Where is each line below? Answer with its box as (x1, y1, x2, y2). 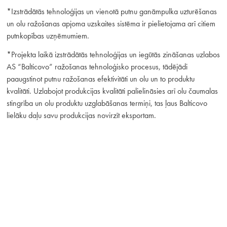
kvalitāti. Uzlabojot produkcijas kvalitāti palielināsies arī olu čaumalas (6, 86, 218, 97)
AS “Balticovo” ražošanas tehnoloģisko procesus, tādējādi (6, 61, 187, 72)
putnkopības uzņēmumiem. (6, 30, 89, 42)
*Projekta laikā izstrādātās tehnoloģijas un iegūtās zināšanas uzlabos (6, 49, 220, 60)
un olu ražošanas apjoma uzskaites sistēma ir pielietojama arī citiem (6, 18, 215, 29)
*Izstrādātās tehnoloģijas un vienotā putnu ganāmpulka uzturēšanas (6, 6, 217, 17)
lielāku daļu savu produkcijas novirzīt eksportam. (6, 110, 156, 121)
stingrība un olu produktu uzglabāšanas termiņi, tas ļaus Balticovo (6, 98, 207, 109)
